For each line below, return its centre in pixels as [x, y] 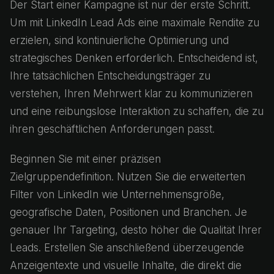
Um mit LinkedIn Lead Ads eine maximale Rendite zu [135, 23]
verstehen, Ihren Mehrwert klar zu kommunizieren [131, 94]
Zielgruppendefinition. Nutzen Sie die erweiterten [128, 177]
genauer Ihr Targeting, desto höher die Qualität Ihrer [136, 230]
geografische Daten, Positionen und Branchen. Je [128, 212]
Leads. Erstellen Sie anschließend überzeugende [127, 248]
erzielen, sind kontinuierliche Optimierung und [119, 40]
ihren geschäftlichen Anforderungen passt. [112, 129]
